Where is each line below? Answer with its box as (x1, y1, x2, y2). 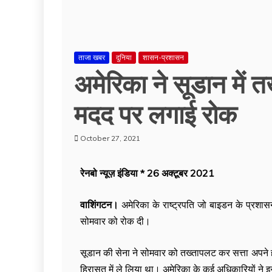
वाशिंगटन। (80, 199, 118, 211)
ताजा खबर (78, 53, 105, 62)
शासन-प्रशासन (143, 53, 184, 62)
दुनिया (116, 53, 132, 62)
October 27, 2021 (80, 134, 140, 143)
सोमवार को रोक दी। (80, 215, 151, 227)
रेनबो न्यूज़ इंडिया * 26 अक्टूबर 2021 (80, 167, 214, 179)
